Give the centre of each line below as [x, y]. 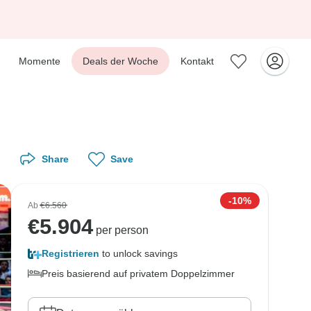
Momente [40, 61]
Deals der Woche [120, 61]
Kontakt [197, 61]
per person [121, 230]
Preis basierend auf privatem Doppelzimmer [138, 274]
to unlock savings [138, 253]
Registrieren [70, 253]
